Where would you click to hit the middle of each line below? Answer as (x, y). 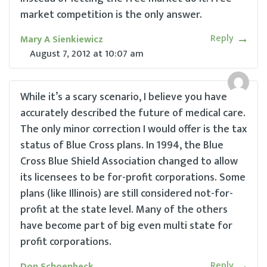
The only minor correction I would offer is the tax (133, 129)
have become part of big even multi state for (126, 226)
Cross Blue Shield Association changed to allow (129, 161)
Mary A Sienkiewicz (62, 39)
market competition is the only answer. (111, 15)
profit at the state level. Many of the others (124, 209)
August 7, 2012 (60, 54)
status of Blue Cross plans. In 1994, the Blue (122, 145)
